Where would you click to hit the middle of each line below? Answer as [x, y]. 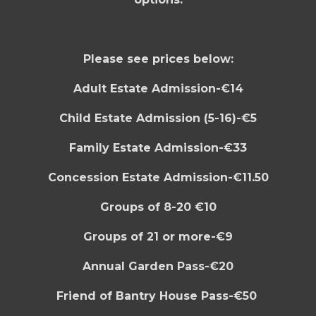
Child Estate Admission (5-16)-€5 [158, 118]
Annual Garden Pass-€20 [158, 266]
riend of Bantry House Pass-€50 [160, 296]
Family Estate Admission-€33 [158, 148]
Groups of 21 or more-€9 [158, 237]
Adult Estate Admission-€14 [158, 89]
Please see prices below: [158, 59]
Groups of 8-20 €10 [158, 207]
